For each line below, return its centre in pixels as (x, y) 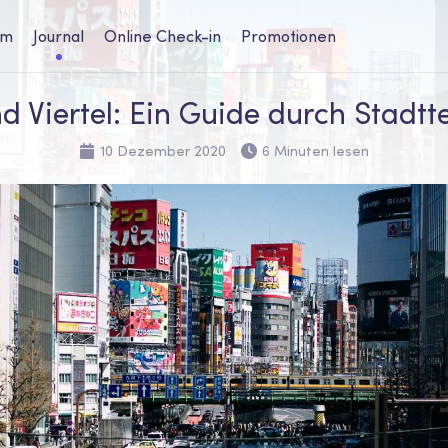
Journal (58, 36)
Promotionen (288, 36)
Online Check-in (162, 36)
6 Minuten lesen (315, 151)
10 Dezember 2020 (163, 151)
